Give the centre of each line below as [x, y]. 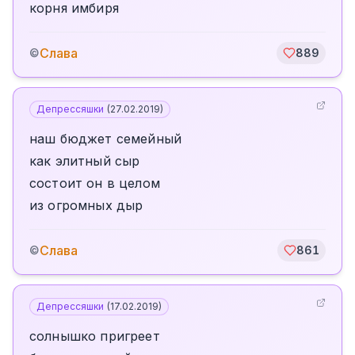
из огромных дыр [86, 205]
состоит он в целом [95, 183]
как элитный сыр [85, 161]
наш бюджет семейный [106, 139]
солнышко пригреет [95, 336]
